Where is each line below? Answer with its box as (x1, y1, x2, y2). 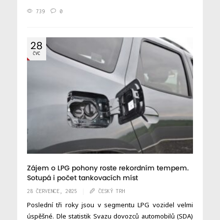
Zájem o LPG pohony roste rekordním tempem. (27, 164, 189, 172)
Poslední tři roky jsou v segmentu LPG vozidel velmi (27, 200, 193, 209)
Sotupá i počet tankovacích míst (27, 174, 138, 182)
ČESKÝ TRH (98, 188, 125, 194)
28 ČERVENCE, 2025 (27, 188, 77, 194)
